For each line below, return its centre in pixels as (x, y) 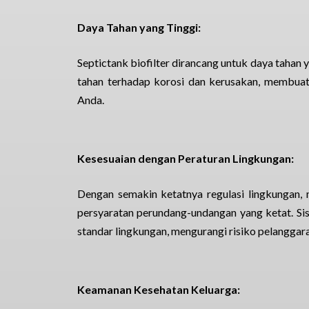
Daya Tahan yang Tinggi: (139, 27)
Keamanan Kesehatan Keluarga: (159, 289)
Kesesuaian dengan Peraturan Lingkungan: (186, 158)
